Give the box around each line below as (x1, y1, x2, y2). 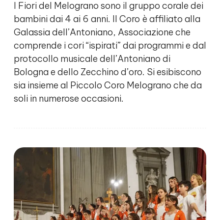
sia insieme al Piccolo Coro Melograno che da (14, 80, 202, 91)
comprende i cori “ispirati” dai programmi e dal (14, 40, 206, 52)
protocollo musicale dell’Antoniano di (14, 53, 170, 65)
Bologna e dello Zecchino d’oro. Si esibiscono (14, 66, 201, 78)
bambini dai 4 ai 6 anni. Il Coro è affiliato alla (14, 13, 200, 25)
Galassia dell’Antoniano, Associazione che (14, 27, 191, 38)
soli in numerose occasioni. (14, 93, 124, 105)
